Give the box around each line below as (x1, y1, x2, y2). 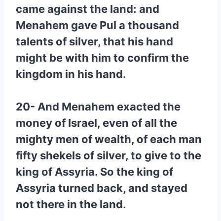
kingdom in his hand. (16, 68, 126, 80)
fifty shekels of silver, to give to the (16, 149, 201, 162)
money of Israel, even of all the (16, 116, 177, 129)
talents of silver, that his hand (16, 35, 173, 48)
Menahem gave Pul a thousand (16, 19, 179, 32)
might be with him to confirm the (16, 51, 189, 64)
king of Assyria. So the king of (16, 165, 173, 178)
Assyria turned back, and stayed (16, 182, 187, 194)
